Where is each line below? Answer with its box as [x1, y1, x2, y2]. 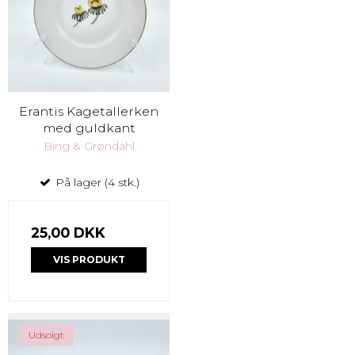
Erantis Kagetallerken [19, 103, 158, 119]
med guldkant [42, 120, 136, 136]
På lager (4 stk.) [52, 174, 139, 189]
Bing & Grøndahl [43, 138, 135, 153]
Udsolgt [29, 329, 64, 341]
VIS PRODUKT [52, 253, 125, 265]
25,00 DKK [31, 223, 105, 241]
